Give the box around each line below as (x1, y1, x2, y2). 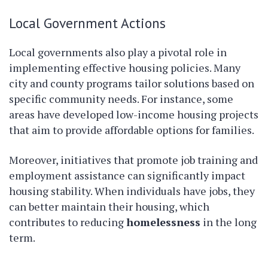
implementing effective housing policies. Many (9, 60, 240, 75)
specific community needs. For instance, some (9, 92, 233, 106)
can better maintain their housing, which (9, 199, 209, 214)
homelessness (126, 215, 200, 229)
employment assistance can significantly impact (9, 168, 245, 182)
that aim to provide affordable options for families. (9, 123, 254, 137)
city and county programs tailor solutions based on (9, 76, 254, 90)
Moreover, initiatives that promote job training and (9, 153, 258, 167)
